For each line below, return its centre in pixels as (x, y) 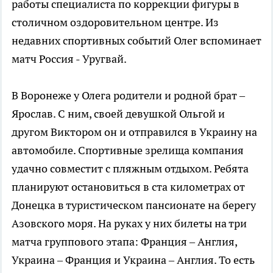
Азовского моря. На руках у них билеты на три (129, 223)
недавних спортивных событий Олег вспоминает (136, 40)
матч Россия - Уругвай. (69, 58)
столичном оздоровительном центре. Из (115, 22)
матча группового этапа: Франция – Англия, (124, 241)
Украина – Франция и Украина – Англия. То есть (133, 260)
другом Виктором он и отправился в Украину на (134, 132)
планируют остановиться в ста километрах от (128, 186)
